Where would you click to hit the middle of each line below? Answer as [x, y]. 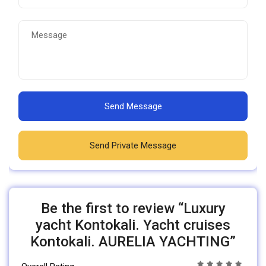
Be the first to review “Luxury [133, 209]
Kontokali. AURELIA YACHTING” [133, 242]
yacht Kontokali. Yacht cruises [133, 225]
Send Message [133, 107]
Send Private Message [133, 146]
